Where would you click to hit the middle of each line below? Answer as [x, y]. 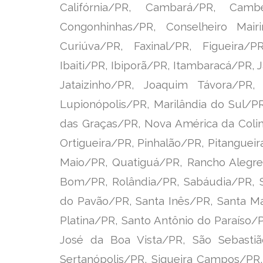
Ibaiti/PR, [86, 65]
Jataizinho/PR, [102, 84]
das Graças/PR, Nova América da [149, 123]
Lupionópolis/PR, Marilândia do [144, 104]
